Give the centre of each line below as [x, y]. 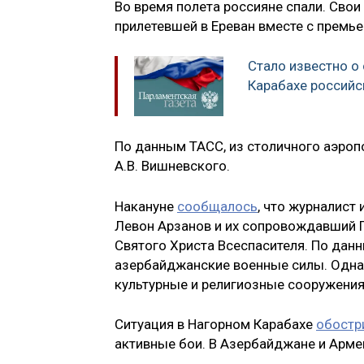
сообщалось [217, 206]
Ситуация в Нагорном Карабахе [215, 325]
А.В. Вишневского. [172, 166]
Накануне [146, 206]
